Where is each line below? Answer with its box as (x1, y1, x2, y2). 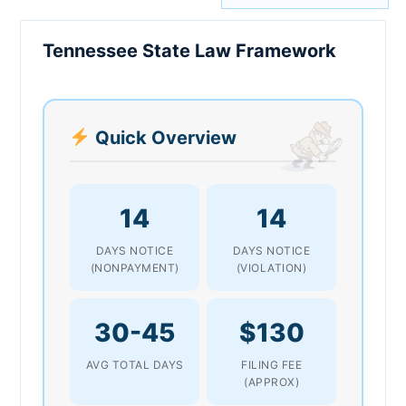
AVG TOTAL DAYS (85, 357, 184, 372)
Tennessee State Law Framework (43, 39, 336, 62)
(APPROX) (244, 374, 299, 389)
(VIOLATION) (236, 260, 307, 275)
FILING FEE (241, 357, 302, 372)
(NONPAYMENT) (90, 260, 179, 275)
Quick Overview (90, 126, 237, 149)
